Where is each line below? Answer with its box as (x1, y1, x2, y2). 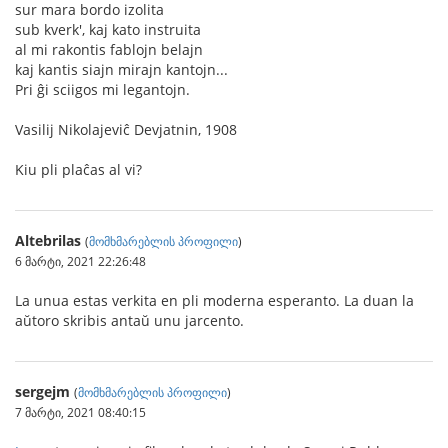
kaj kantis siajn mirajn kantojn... (15, 60, 228, 79)
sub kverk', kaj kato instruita (15, 20, 201, 39)
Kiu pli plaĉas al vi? (15, 160, 142, 179)
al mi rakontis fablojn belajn (15, 40, 203, 59)
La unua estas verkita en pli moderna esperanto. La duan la (15, 291, 414, 310)
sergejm (15, 382, 70, 401)
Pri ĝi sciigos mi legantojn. (15, 80, 190, 99)
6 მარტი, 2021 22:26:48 (15, 253, 146, 269)
